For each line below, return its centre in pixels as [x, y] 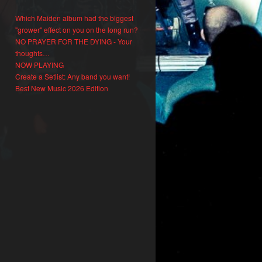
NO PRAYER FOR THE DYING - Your [74, 41]
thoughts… [32, 53]
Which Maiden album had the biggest [74, 18]
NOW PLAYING [39, 65]
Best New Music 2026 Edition [62, 88]
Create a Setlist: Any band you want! [73, 76]
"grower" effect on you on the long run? [77, 30]
